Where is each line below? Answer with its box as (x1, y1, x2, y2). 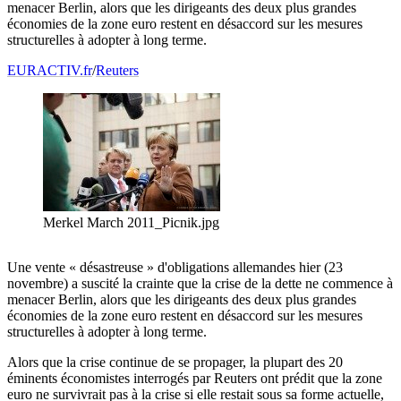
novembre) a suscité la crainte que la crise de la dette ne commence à (7, 276, 393, 292)
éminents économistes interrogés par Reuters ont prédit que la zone (7, 371, 382, 387)
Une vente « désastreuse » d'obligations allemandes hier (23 (7, 260, 343, 276)
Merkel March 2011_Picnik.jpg (43, 215, 219, 231)
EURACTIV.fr (7, 63, 92, 79)
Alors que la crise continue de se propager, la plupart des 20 (7, 354, 343, 371)
